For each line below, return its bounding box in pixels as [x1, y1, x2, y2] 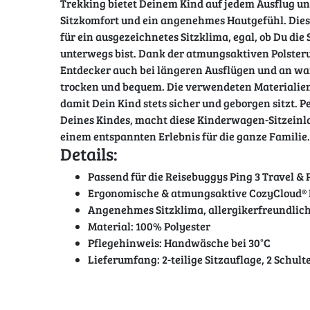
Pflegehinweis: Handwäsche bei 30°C [88, 235, 271, 250]
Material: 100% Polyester [88, 219, 210, 234]
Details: [60, 142, 118, 166]
